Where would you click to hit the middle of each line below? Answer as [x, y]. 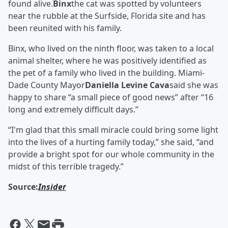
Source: [23, 187]
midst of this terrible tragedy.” [66, 166]
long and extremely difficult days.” [73, 109]
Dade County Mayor [47, 85]
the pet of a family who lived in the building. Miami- [106, 73]
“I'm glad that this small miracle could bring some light [113, 130]
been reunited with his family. [65, 28]
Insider [52, 187]
